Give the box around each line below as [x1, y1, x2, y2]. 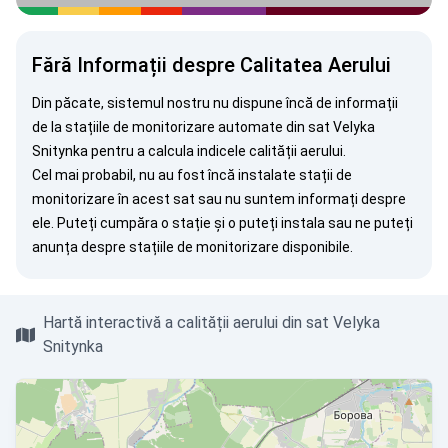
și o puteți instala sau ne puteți [211, 215, 413, 231]
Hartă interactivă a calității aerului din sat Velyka [43, 313, 381, 332]
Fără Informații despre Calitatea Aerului [32, 53, 391, 77]
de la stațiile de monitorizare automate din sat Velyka [32, 119, 375, 135]
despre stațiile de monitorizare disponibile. [78, 239, 353, 255]
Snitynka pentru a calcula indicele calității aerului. [32, 143, 346, 159]
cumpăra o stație [100, 215, 211, 231]
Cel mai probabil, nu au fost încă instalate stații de [32, 167, 352, 183]
